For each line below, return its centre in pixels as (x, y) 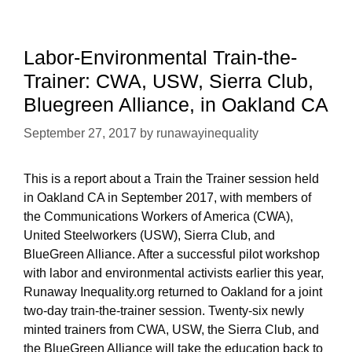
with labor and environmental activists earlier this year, (174, 273)
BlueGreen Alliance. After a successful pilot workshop (172, 255)
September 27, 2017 (80, 134)
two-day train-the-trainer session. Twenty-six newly (164, 311)
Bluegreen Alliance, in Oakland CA (176, 105)
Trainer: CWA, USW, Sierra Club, (169, 81)
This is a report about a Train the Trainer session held (171, 179)
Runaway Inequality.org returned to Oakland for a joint (173, 292)
